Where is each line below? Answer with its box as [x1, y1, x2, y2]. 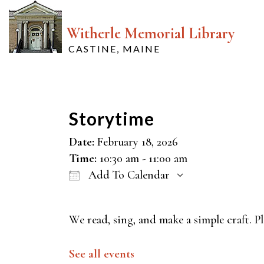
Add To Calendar [85, 168, 170, 182]
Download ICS [90, 189, 159, 203]
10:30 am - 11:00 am [100, 151, 187, 166]
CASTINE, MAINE [68, 43, 160, 54]
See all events [69, 247, 134, 261]
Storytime [69, 108, 154, 129]
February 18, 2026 [94, 135, 178, 149]
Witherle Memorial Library [67, 24, 235, 43]
